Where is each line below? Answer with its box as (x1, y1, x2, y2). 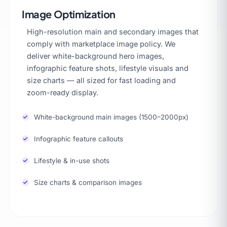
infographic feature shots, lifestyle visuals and (27, 63, 188, 72)
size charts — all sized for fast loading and (27, 75, 176, 85)
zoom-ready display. (27, 88, 98, 97)
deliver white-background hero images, (27, 51, 164, 60)
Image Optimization (22, 7, 116, 20)
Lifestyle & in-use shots (34, 156, 109, 165)
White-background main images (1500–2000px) (34, 112, 188, 121)
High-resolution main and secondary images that (27, 27, 199, 36)
